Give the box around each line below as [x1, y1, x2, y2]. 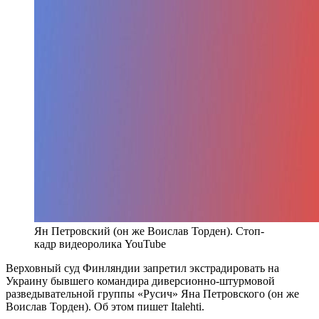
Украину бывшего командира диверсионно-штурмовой [6, 274, 275, 287]
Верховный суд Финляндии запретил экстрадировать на [6, 261, 279, 274]
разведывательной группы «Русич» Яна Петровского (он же [6, 287, 299, 300]
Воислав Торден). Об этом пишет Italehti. [6, 300, 204, 313]
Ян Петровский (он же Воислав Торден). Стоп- [34, 224, 264, 237]
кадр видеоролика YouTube [34, 237, 166, 250]
